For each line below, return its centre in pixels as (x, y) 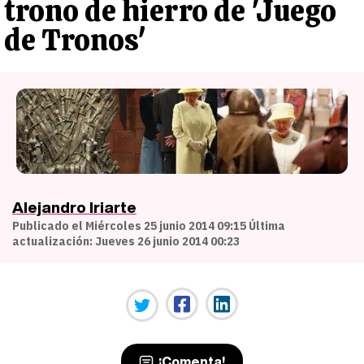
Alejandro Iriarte (74, 208)
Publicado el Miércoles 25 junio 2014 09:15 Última (149, 226)
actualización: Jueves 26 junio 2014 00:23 (126, 241)
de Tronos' (75, 40)
